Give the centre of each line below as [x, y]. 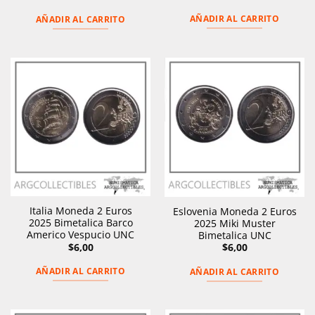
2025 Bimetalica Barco [81, 223]
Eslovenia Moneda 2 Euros [234, 211]
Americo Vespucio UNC [81, 235]
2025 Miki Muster [234, 223]
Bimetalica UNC [234, 235]
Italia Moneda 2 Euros [81, 211]
